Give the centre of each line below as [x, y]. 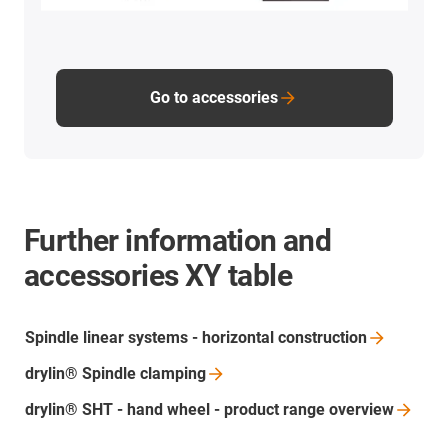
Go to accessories [214, 97]
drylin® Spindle [82, 373]
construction [322, 337]
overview [361, 409]
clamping [173, 373]
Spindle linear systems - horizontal [151, 337]
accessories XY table [158, 275]
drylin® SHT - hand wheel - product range [177, 409]
